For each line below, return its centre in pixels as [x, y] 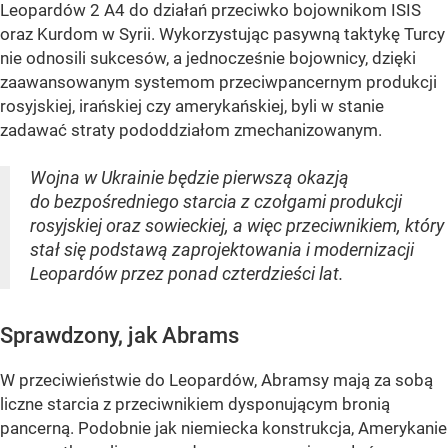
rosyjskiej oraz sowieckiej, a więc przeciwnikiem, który [237, 225]
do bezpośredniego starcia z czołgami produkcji [216, 201]
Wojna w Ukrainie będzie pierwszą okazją [189, 177]
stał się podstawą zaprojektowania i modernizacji [222, 249]
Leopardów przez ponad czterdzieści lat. [187, 273]
